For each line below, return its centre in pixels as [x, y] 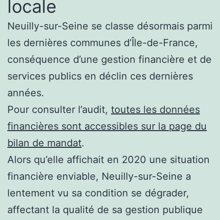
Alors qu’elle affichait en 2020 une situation [109, 159]
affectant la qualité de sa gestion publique [105, 209]
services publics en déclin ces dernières [100, 76]
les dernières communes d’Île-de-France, [103, 42]
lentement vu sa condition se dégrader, [98, 193]
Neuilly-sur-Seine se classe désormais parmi [110, 26]
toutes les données [155, 109]
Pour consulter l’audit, [59, 109]
